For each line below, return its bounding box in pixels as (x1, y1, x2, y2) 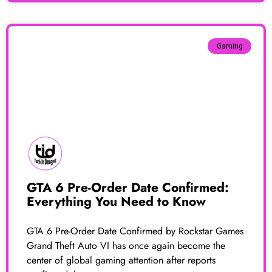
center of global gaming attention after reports (27, 253, 216, 267)
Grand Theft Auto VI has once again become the (27, 238, 225, 253)
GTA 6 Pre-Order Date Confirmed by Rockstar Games (27, 223, 243, 238)
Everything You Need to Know (27, 192, 206, 211)
